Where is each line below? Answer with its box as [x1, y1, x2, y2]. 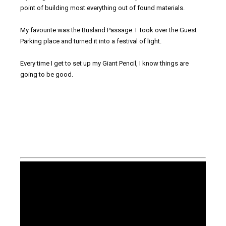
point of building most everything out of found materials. [20, 4, 185, 12]
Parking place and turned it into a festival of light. [20, 37, 161, 45]
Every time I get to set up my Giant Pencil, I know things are [20, 59, 189, 67]
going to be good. [20, 70, 73, 78]
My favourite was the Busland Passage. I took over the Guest [20, 26, 197, 34]
